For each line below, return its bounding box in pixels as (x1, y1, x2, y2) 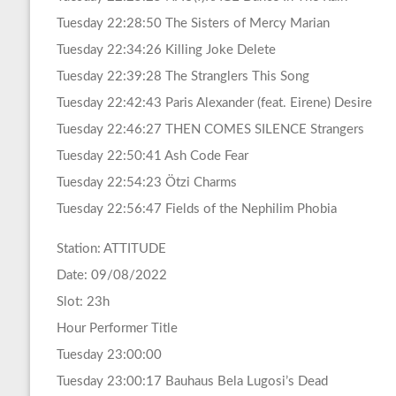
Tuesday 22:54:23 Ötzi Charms (56, 176, 237, 190)
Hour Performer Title (56, 322, 178, 336)
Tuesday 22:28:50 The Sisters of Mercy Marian (56, 17, 330, 31)
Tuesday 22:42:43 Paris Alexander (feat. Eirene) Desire (56, 96, 372, 110)
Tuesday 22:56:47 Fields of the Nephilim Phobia (56, 202, 337, 217)
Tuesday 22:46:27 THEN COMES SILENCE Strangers (56, 123, 364, 137)
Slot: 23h (56, 295, 110, 309)
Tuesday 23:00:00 (56, 348, 162, 362)
